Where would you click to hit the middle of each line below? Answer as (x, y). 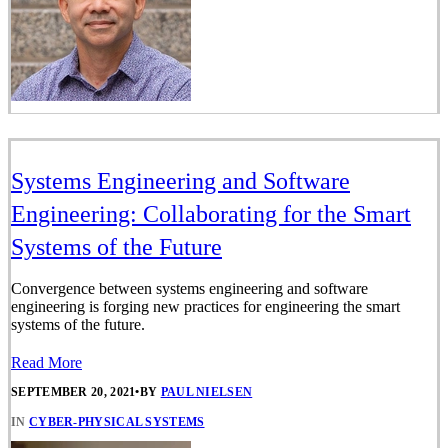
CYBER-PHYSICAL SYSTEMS (116, 421)
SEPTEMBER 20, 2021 (73, 392)
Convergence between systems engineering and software (189, 289)
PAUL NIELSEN (206, 392)
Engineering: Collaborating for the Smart (211, 214)
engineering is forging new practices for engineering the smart (205, 307)
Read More (46, 363)
